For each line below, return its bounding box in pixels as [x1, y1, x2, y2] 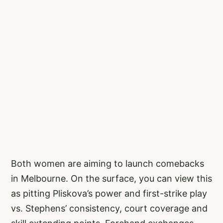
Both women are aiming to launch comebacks [11, 158, 204, 169]
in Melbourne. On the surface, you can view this [11, 173, 212, 184]
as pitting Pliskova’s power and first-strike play [11, 188, 207, 199]
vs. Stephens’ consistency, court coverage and [11, 203, 208, 214]
